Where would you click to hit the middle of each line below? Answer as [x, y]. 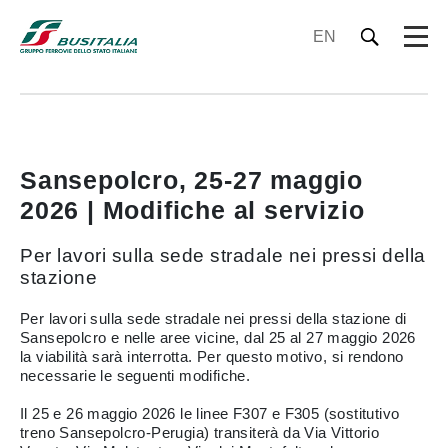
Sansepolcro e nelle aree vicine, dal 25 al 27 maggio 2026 [218, 337]
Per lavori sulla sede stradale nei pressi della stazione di [213, 318]
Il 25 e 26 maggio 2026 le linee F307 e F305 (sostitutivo [210, 413]
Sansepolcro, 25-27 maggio [191, 180]
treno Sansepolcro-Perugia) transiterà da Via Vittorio [200, 432]
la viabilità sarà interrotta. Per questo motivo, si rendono [212, 356]
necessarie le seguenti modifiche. [135, 375]
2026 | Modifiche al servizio [192, 210]
